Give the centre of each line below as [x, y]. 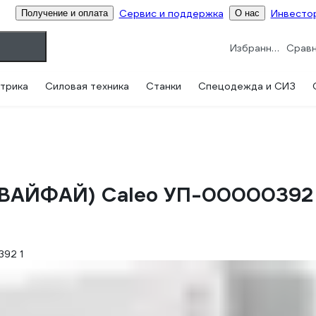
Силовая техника [87, 86]
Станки [164, 86]
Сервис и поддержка [171, 13]
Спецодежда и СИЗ [247, 86]
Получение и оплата [64, 13]
